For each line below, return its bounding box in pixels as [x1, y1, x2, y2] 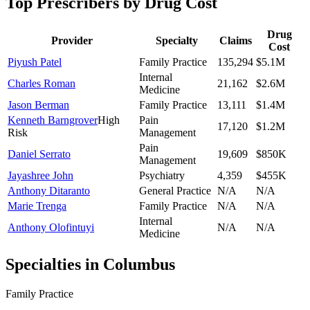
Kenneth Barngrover [8, 113, 98, 126]
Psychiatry [139, 169, 185, 181]
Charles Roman [8, 77, 75, 89]
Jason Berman [8, 98, 69, 111]
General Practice [139, 184, 211, 197]
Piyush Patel [8, 55, 62, 68]
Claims [219, 34, 252, 46]
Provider [51, 34, 93, 46]
